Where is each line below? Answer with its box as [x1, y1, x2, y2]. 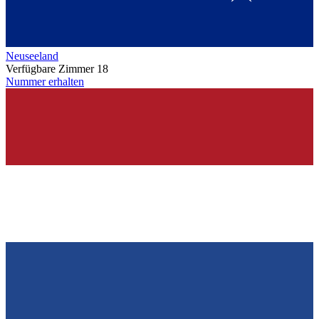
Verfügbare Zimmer [6, 63, 94, 75]
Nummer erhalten [6, 75, 84, 88]
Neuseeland [6, 50, 58, 63]
